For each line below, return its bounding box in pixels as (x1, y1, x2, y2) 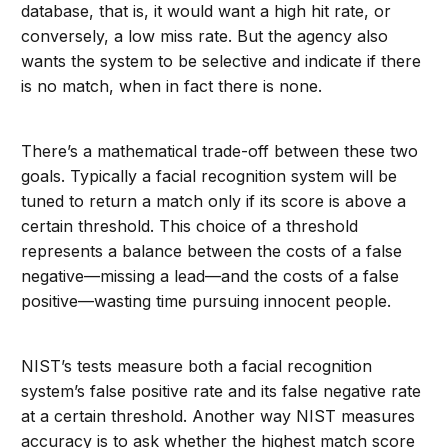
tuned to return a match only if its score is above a (21, 191, 407, 212)
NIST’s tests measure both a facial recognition (21, 356, 373, 377)
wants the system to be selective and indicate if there (21, 51, 422, 72)
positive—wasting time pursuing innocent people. (21, 291, 392, 312)
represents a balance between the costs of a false (21, 241, 403, 262)
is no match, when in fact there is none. (21, 76, 323, 97)
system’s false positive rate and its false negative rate (21, 381, 422, 402)
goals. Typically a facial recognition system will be (21, 166, 398, 187)
